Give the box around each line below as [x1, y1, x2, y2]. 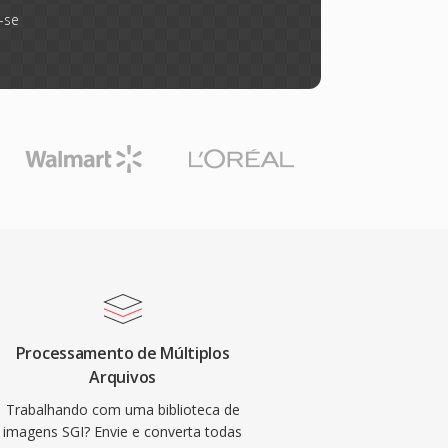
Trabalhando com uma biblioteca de [5, 400, 240, 419]
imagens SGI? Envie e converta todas [3, 422, 243, 441]
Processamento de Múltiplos [15, 342, 230, 364]
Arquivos [89, 366, 156, 388]
